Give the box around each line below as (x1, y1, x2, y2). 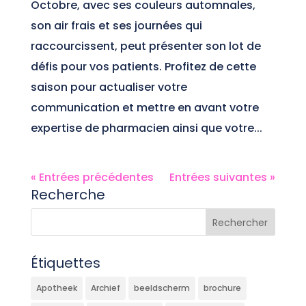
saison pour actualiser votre (30, 79, 187, 95)
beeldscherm (133, 282, 190, 294)
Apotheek (36, 282, 77, 294)
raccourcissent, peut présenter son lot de (30, 38, 261, 54)
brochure (203, 282, 241, 294)
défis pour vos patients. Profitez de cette (30, 59, 256, 74)
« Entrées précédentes (30, 169, 154, 185)
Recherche (30, 185, 105, 204)
